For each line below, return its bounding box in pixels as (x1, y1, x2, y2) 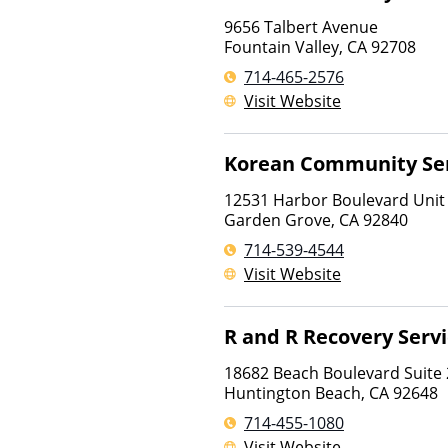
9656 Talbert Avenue (224, 16, 378, 38)
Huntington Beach (224, 382, 361, 404)
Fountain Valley (224, 36, 339, 58)
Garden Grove (224, 209, 331, 231)
